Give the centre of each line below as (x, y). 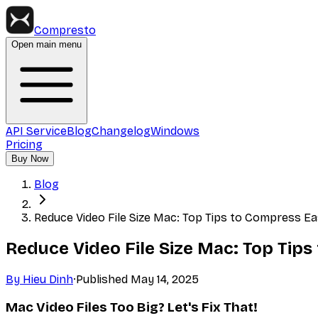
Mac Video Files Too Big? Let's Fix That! (132, 307)
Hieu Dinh (48, 279)
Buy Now (30, 159)
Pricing (24, 144)
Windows (175, 131)
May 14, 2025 (165, 279)
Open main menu (46, 44)
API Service (36, 131)
